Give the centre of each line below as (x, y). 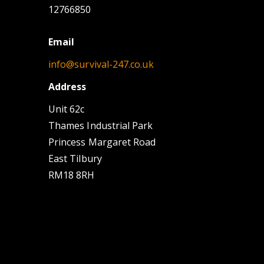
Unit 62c (67, 109)
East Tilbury (75, 159)
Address (67, 87)
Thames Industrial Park (101, 126)
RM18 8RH (72, 175)
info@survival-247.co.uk (101, 65)
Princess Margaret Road (102, 142)
